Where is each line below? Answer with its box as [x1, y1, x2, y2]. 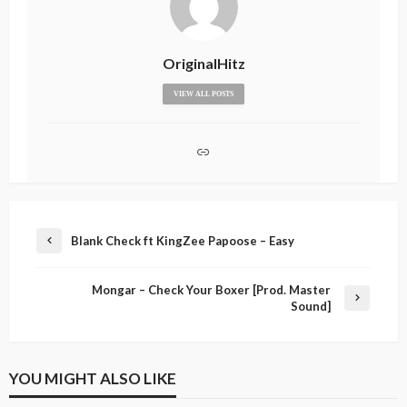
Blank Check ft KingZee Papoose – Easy [71, 233, 294, 248]
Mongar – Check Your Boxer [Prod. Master [92, 282, 331, 297]
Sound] [291, 298, 331, 313]
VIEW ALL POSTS [174, 89, 233, 98]
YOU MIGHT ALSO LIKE [9, 368, 176, 388]
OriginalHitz [162, 54, 245, 72]
